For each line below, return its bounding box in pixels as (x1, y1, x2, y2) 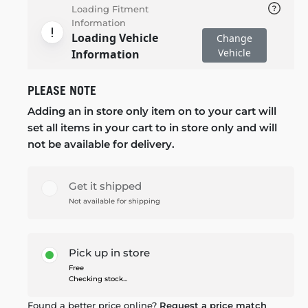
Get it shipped (69, 179, 142, 192)
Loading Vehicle (71, 30, 158, 45)
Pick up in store (69, 245, 150, 259)
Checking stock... (69, 274, 127, 283)
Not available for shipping (69, 196, 160, 206)
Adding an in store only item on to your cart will (27, 104, 276, 118)
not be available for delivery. (27, 137, 175, 151)
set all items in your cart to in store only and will (27, 120, 277, 134)
